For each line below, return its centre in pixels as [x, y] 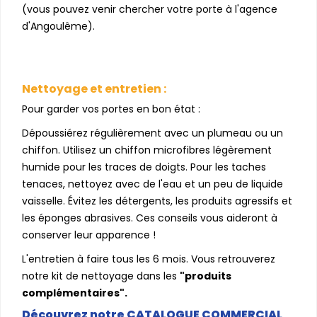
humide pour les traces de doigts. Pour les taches [144, 167]
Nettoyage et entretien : [94, 88]
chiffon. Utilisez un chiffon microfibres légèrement [147, 150]
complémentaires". [75, 293]
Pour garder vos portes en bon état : [111, 109]
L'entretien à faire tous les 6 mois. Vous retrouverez [149, 259]
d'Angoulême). [58, 26]
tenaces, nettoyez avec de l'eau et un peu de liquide [152, 184]
